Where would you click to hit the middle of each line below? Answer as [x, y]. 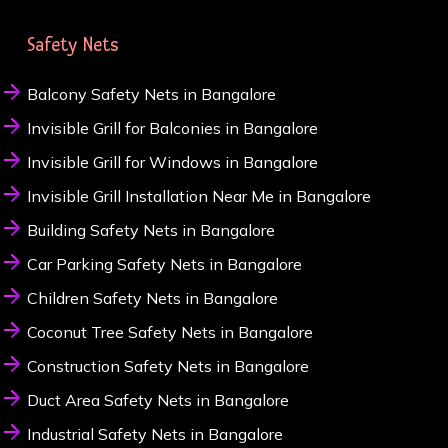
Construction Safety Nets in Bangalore [167, 366]
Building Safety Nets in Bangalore [150, 230]
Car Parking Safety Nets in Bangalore [164, 264]
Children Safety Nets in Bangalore [152, 298]
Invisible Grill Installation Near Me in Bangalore [198, 196]
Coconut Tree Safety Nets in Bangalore [169, 332]
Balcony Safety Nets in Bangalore [151, 94]
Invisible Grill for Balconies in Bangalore [172, 128]
